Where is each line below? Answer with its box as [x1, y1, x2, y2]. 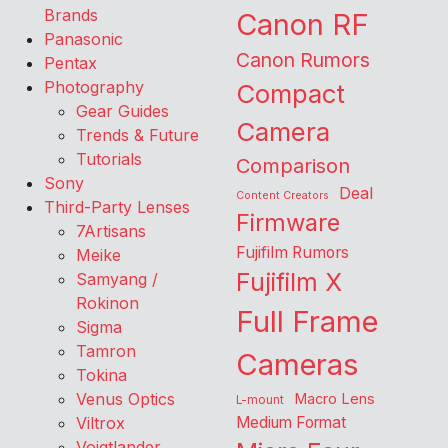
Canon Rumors [236, 48, 370, 73]
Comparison [236, 154, 350, 179]
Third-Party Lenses [44, 197, 190, 218]
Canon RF [236, 7, 369, 43]
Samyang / [76, 269, 158, 290]
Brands [44, 5, 98, 26]
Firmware [236, 208, 340, 238]
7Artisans [76, 221, 146, 242]
